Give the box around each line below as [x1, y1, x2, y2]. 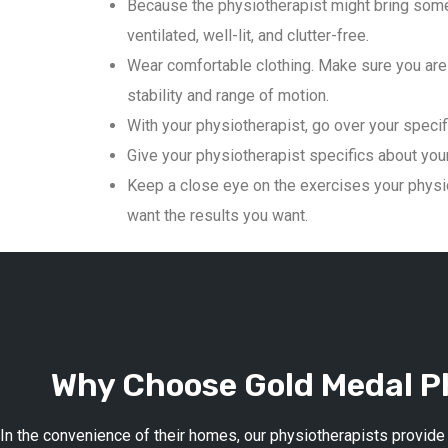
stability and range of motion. [127, 85, 329, 105]
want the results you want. [127, 205, 308, 225]
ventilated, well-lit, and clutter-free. [127, 25, 369, 45]
